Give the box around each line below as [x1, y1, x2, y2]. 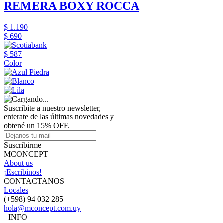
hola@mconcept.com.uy [4, 204, 81, 212]
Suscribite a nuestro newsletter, [4, 104, 101, 112]
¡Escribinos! [4, 168, 42, 176]
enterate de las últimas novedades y [4, 112, 114, 121]
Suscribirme [4, 141, 41, 149]
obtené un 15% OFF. [4, 121, 70, 130]
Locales [4, 186, 28, 194]
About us [4, 159, 33, 167]
